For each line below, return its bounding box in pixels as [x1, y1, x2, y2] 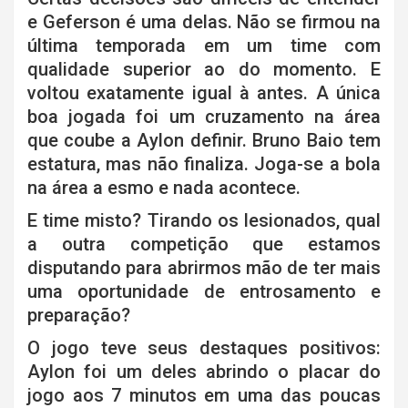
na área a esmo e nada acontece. [27, 177, 301, 199]
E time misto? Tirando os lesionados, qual [27, 209, 381, 232]
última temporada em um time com [27, 35, 381, 57]
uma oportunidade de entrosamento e [27, 280, 381, 303]
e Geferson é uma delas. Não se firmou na [27, 11, 381, 34]
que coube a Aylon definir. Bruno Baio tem [27, 129, 381, 152]
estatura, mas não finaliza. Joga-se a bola [27, 153, 381, 176]
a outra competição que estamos [27, 233, 381, 256]
